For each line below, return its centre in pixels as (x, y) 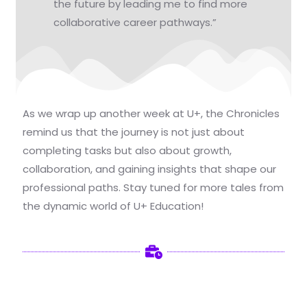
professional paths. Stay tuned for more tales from (153, 187)
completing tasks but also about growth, (127, 150)
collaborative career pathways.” (135, 22)
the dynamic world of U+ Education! (113, 206)
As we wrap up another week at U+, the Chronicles (151, 113)
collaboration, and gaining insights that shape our (150, 169)
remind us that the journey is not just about (134, 132)
